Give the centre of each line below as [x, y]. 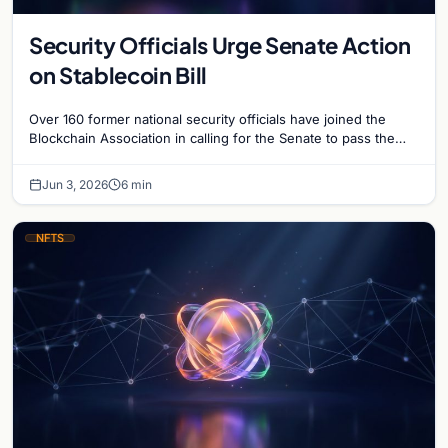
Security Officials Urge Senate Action [220, 44]
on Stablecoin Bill [118, 74]
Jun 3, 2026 [75, 184]
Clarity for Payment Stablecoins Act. [139, 156]
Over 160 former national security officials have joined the [207, 118]
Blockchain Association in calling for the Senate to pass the [212, 137]
